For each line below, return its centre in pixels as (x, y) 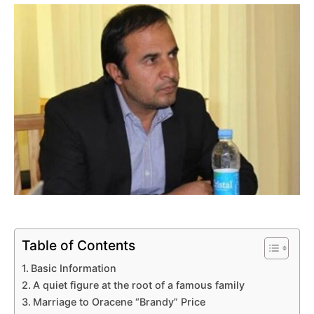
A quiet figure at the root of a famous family (138, 285)
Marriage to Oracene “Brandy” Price (119, 301)
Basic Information (73, 268)
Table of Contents (78, 246)
